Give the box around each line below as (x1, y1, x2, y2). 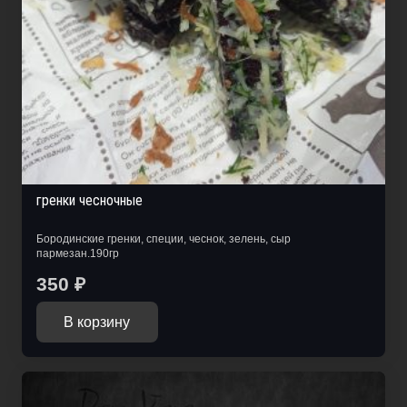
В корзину (64, 313, 131, 330)
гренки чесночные (36, 192, 143, 210)
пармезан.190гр (36, 246, 119, 260)
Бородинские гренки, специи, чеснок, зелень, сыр (36, 232, 291, 245)
